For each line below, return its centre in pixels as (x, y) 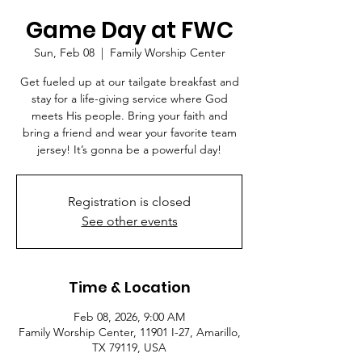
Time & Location (129, 287)
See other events (129, 221)
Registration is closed (129, 202)
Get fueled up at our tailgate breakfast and (129, 82)
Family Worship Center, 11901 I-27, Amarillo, (129, 332)
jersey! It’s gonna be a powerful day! (129, 149)
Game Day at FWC (129, 30)
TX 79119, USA (129, 347)
